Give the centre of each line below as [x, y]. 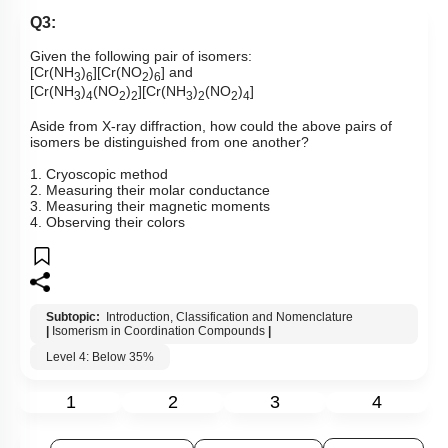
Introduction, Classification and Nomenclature [229, 317]
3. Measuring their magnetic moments [150, 206]
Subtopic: [74, 317]
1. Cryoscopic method [99, 174]
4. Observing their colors [107, 222]
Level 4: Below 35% [100, 357]
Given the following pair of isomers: [141, 56]
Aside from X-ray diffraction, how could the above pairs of [211, 126]
